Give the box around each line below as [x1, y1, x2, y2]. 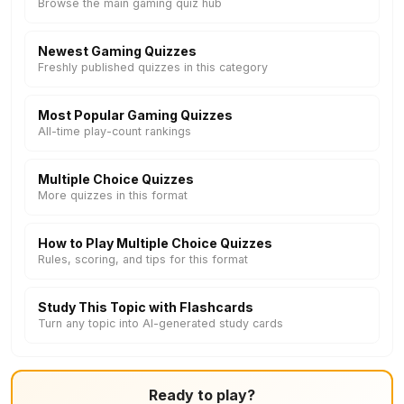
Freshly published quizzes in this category [38, 60, 268, 74]
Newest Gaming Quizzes [38, 43, 197, 59]
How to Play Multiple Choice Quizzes [38, 235, 272, 251]
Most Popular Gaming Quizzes [38, 107, 233, 123]
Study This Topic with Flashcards [38, 299, 253, 315]
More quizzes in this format [38, 188, 188, 202]
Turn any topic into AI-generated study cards [38, 317, 283, 330]
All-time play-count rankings [38, 124, 191, 138]
